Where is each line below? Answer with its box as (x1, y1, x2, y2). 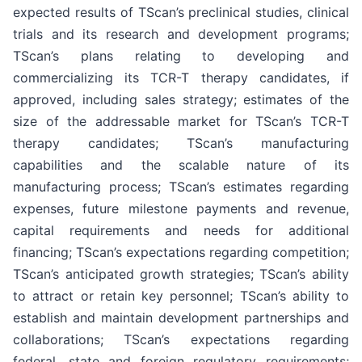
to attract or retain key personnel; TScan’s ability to (13, 287, 349, 304)
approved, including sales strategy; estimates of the (13, 90, 349, 107)
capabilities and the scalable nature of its (13, 156, 349, 173)
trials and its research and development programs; (13, 25, 349, 42)
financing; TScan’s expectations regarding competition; (13, 243, 349, 260)
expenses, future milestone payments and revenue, (13, 200, 349, 217)
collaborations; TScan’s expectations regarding (13, 330, 349, 347)
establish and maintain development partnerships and (13, 309, 349, 326)
